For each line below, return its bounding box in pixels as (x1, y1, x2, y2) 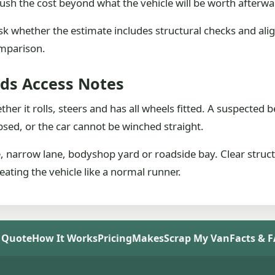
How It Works (31, 231, 98, 245)
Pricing (97, 231, 132, 245)
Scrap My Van (163, 231, 230, 245)
